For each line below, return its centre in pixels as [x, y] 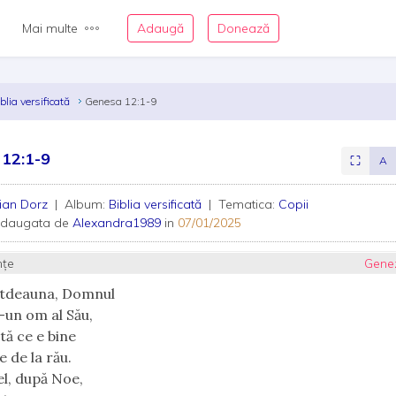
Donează [244, 28]
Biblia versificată [157, 204]
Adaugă [160, 28]
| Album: [80, 204]
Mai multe [50, 28]
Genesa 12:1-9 [121, 101]
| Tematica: [242, 204]
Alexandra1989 [117, 223]
